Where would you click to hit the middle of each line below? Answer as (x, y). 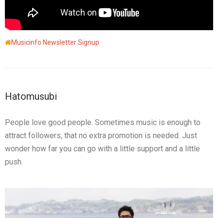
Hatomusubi (31, 97)
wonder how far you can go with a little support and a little (102, 149)
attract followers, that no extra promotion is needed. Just (101, 136)
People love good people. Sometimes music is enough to (103, 123)
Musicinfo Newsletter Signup (55, 43)
